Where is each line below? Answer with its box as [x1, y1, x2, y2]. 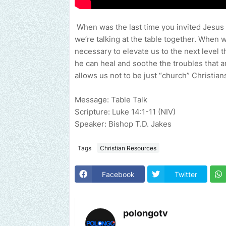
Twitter [175, 169, 197, 179]
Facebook [102, 169, 135, 179]
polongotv [123, 208, 168, 219]
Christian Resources [100, 144, 156, 152]
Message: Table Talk [75, 95, 147, 105]
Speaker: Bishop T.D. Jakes [75, 119, 172, 129]
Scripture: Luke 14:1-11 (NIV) [75, 107, 176, 117]
